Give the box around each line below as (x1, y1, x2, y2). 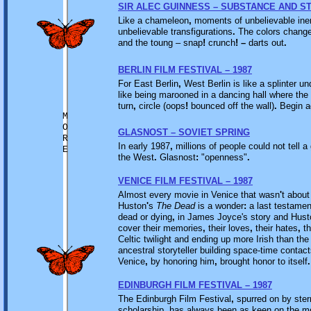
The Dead (156, 201, 195, 211)
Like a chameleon (118, 15, 189, 26)
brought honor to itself (220, 256, 308, 267)
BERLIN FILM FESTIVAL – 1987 (118, 65, 252, 75)
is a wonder (195, 201, 244, 211)
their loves (205, 223, 250, 233)
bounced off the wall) (188, 101, 274, 111)
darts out (249, 37, 284, 48)
